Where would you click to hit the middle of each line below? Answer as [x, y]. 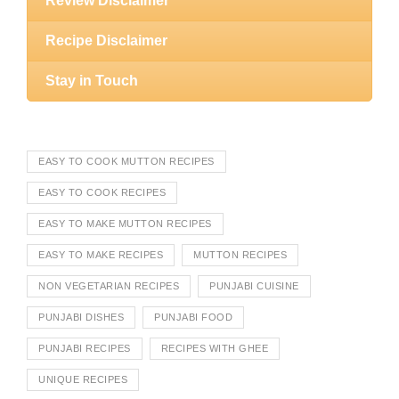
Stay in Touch [92, 80]
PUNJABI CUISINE [254, 285]
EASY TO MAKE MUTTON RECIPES [125, 223]
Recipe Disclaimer [106, 40]
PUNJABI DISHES [81, 317]
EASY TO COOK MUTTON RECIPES [126, 161]
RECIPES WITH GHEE [214, 348]
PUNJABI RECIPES [85, 348]
